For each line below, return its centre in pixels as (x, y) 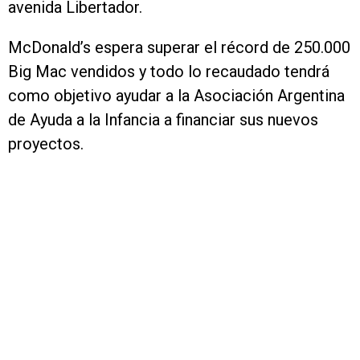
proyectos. (46, 144)
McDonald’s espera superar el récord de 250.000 (179, 47)
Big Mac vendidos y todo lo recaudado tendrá (169, 72)
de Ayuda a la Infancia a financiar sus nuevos (163, 120)
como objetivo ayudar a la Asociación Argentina (176, 96)
